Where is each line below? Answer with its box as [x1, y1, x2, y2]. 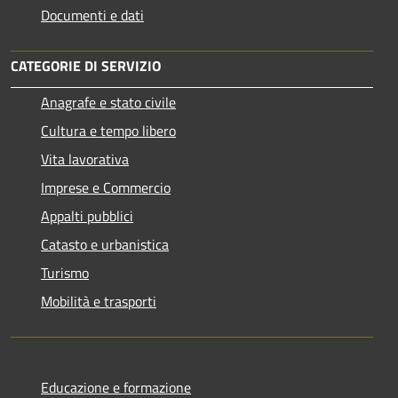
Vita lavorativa [41, 147, 129, 170]
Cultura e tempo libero [41, 119, 176, 141]
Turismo [41, 261, 89, 283]
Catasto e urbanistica [41, 233, 169, 255]
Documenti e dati [41, 4, 144, 26]
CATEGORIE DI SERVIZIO [11, 54, 161, 76]
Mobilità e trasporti [41, 290, 156, 312]
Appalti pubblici [41, 204, 133, 227]
